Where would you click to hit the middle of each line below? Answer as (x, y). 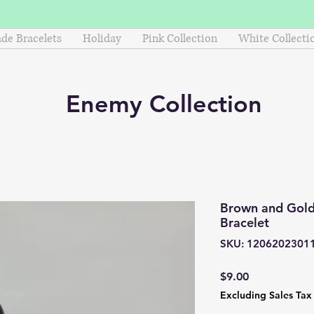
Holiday (102, 39)
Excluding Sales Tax (266, 295)
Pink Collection (180, 39)
